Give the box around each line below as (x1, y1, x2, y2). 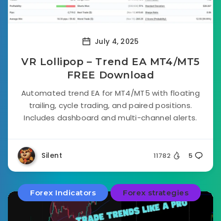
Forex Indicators (30, 188, 96, 197)
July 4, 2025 (92, 36, 139, 46)
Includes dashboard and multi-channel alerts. (24, 112, 197, 123)
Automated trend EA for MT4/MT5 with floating (21, 88, 200, 98)
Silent (41, 150, 62, 160)
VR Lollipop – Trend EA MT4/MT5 (21, 56, 200, 68)
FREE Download (67, 69, 154, 81)
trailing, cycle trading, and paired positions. (29, 100, 192, 110)
